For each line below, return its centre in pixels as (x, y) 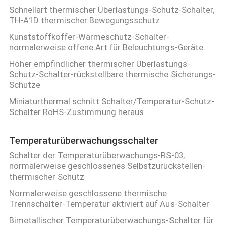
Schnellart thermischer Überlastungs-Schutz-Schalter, (111, 9)
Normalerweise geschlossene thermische (88, 193)
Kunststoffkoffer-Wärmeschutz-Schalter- (89, 37)
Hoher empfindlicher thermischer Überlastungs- (99, 64)
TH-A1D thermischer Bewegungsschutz (84, 20)
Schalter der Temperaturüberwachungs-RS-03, (97, 156)
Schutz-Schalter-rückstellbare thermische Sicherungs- (112, 74)
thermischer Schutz (46, 177)
